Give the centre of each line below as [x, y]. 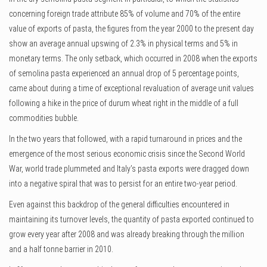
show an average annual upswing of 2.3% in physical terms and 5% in [123, 44]
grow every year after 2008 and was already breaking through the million [127, 235]
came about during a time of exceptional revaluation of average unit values [131, 89]
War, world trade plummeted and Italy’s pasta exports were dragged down [129, 169]
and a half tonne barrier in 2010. [61, 249]
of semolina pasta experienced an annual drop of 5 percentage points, [124, 74]
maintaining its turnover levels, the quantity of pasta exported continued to [131, 220]
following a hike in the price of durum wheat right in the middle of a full [124, 103]
